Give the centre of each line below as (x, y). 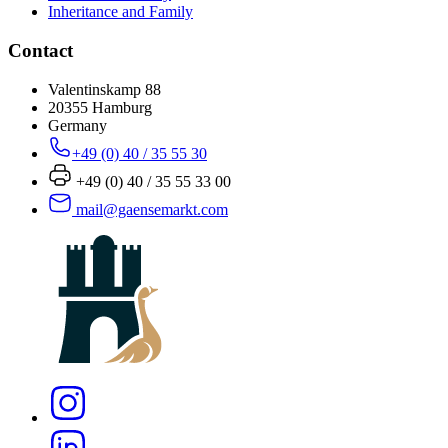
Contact (40, 50)
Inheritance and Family (120, 12)
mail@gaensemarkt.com (152, 209)
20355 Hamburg (100, 107)
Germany (77, 125)
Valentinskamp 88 (104, 89)
